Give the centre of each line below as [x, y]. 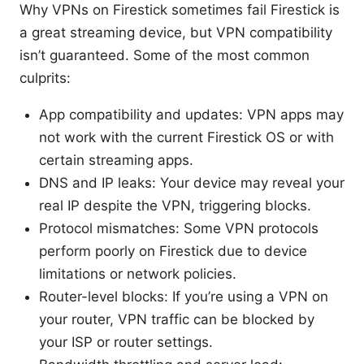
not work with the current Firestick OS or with [186, 137]
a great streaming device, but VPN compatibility [176, 32]
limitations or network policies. [138, 273]
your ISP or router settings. [126, 342]
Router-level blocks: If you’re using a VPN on [184, 296]
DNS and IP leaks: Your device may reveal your [192, 182]
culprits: [45, 78]
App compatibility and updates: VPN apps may [191, 114]
